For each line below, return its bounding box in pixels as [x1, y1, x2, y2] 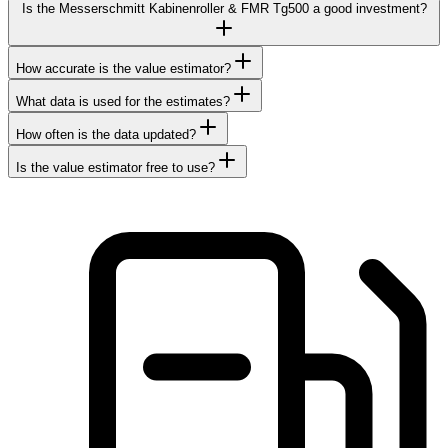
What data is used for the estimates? [16, 93, 230, 109]
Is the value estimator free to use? [16, 159, 215, 175]
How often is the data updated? [16, 126, 196, 142]
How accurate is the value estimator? [16, 60, 231, 76]
